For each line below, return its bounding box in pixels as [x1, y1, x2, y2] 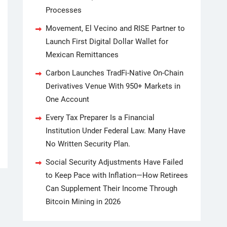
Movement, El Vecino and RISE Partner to [46, 24, 185, 33]
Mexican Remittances [46, 50, 119, 59]
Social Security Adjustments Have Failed [46, 158, 183, 167]
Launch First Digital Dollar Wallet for [46, 37, 168, 46]
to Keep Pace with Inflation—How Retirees [46, 171, 188, 180]
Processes [46, 6, 82, 15]
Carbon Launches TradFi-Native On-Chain [46, 68, 183, 78]
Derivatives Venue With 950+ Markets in [46, 82, 180, 91]
